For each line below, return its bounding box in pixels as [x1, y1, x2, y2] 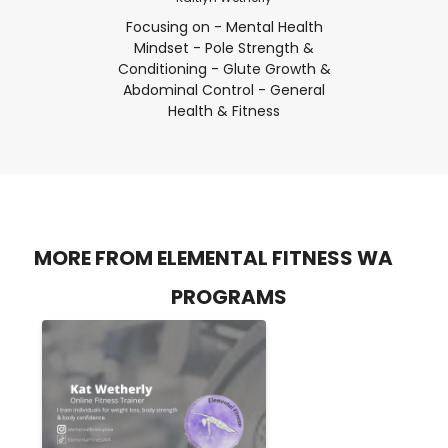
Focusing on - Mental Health [125, 16, 323, 37]
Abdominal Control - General [123, 79, 325, 100]
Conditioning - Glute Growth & [117, 58, 331, 79]
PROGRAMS [170, 282, 287, 311]
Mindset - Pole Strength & [134, 37, 314, 58]
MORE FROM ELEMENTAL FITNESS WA [33, 243, 393, 272]
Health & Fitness [168, 100, 280, 121]
